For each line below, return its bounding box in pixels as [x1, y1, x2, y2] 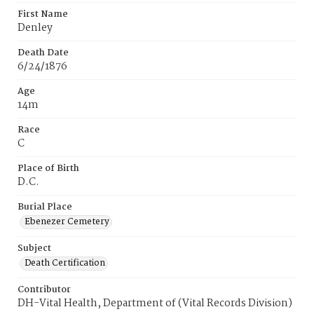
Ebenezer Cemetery [25, 214, 109, 229]
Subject [18, 241, 51, 256]
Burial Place [18, 200, 72, 214]
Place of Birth [18, 161, 79, 176]
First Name [18, 7, 68, 22]
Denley [18, 20, 53, 36]
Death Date [18, 46, 69, 60]
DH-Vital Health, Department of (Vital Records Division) [18, 295, 292, 312]
